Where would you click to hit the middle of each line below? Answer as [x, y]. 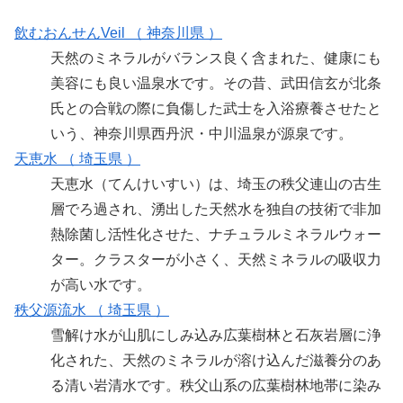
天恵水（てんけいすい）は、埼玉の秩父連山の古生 [216, 184]
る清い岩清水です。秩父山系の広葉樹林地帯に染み [216, 385]
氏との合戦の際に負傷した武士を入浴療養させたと [216, 108]
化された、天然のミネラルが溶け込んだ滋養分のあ [216, 360]
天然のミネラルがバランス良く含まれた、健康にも [216, 58]
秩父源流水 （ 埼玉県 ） [92, 309]
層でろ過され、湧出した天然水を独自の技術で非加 [216, 209]
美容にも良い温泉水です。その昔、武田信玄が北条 [216, 83]
